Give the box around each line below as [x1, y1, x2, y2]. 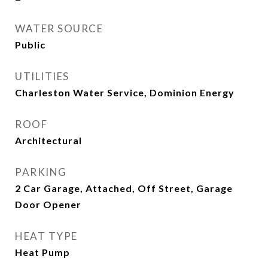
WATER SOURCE [15, 22, 103, 35]
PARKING [15, 166, 67, 178]
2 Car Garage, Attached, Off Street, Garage [15, 182, 233, 194]
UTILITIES [15, 70, 69, 83]
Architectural [15, 135, 82, 146]
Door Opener [15, 199, 81, 210]
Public [15, 39, 45, 50]
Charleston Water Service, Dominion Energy [15, 87, 234, 98]
